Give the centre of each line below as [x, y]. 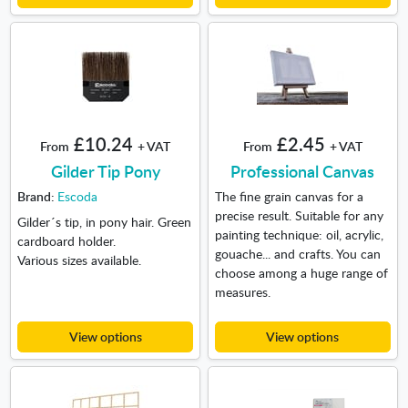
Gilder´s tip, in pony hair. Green [104, 222]
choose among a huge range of [301, 273]
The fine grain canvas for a [289, 196]
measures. [242, 292]
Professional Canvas [303, 171]
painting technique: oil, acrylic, [299, 235]
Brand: [37, 196]
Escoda [77, 196]
